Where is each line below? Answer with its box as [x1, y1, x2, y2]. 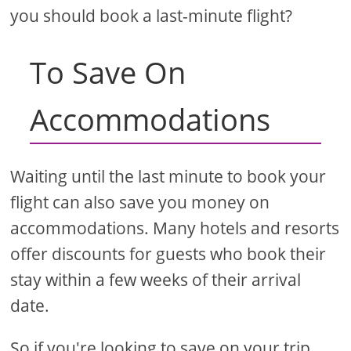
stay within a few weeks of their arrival [10, 269, 302, 291]
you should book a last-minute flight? [10, 5, 293, 27]
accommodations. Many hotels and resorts [10, 217, 340, 240]
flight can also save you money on [10, 191, 270, 214]
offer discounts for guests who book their [10, 243, 327, 266]
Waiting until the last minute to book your [10, 165, 327, 188]
